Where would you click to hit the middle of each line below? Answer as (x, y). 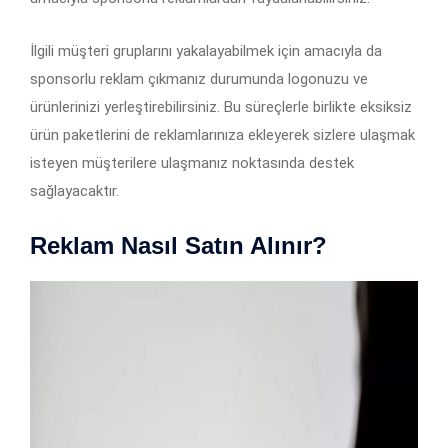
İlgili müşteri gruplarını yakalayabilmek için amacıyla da (206, 51)
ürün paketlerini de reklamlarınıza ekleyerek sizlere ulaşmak (222, 135)
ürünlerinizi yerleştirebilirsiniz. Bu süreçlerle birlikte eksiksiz (221, 107)
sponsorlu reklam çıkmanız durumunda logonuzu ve (199, 79)
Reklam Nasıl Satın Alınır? (178, 246)
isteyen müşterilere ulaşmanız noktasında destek (192, 163)
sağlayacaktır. (74, 191)
